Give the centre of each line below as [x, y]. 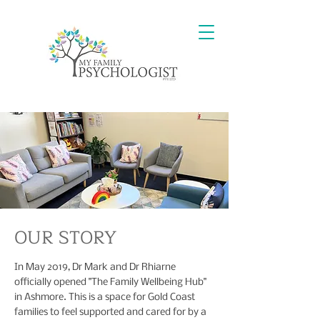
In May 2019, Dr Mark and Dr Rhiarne [95, 267]
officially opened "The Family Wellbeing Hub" [110, 282]
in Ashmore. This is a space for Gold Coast [105, 297]
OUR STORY [65, 238]
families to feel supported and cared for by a [110, 312]
